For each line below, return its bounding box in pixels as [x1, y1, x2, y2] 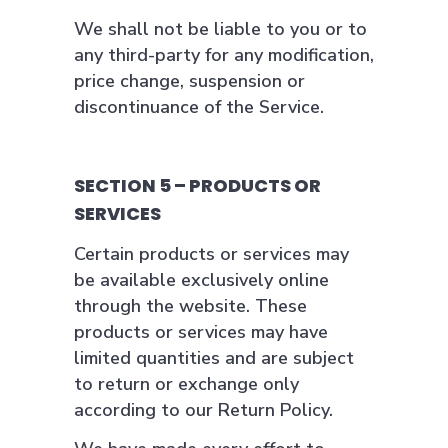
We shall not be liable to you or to [74, 17, 367, 41]
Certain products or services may [74, 242, 349, 266]
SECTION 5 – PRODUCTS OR [74, 173, 321, 198]
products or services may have [74, 320, 328, 344]
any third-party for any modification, [74, 43, 374, 67]
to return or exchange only [74, 372, 299, 396]
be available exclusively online [74, 268, 329, 292]
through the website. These [74, 294, 307, 318]
